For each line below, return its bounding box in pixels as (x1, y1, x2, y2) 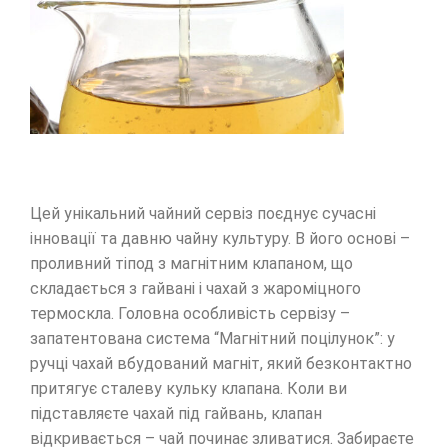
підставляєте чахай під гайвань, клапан (30, 403, 322, 423)
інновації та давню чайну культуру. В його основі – (30, 228, 410, 248)
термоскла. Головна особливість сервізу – (30, 303, 350, 323)
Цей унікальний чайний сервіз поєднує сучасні (30, 203, 376, 223)
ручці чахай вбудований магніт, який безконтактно (30, 353, 412, 373)
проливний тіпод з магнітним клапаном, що (30, 253, 353, 273)
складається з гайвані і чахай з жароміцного (30, 278, 361, 298)
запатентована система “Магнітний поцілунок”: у (30, 328, 395, 348)
